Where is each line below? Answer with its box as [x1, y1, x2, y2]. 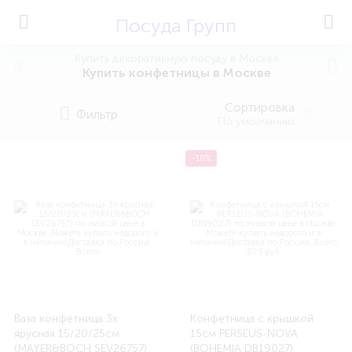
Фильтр [75, 106, 118, 122]
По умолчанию [218, 115, 295, 128]
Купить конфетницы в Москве [82, 65, 271, 80]
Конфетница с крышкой [190, 312, 313, 325]
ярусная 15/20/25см [14, 327, 119, 340]
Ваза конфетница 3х [14, 312, 118, 325]
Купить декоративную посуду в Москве [75, 52, 279, 65]
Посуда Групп [115, 14, 236, 37]
